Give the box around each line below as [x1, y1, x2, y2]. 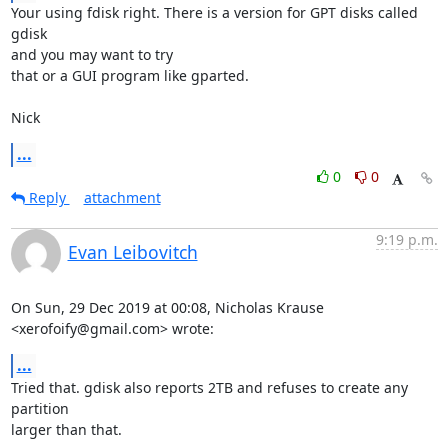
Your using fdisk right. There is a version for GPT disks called [10, 3, 418, 22]
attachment [83, 188, 161, 207]
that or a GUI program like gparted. [10, 66, 249, 85]
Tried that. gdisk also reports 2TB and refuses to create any [10, 378, 408, 397]
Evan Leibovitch [67, 240, 198, 264]
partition [10, 399, 69, 418]
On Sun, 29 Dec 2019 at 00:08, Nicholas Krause [10, 298, 324, 317]
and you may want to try [10, 45, 173, 64]
